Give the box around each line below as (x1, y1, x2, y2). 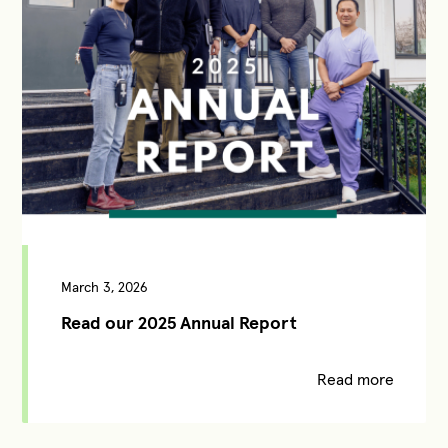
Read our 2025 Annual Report (60, 311, 297, 335)
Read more (316, 369, 394, 390)
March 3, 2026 (60, 278, 148, 297)
